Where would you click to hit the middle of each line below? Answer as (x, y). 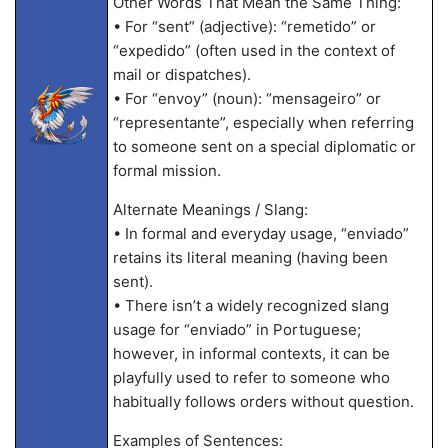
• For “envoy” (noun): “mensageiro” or (246, 98)
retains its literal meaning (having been (250, 257)
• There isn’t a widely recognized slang (250, 305)
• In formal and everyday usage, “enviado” (260, 233)
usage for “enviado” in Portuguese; (236, 329)
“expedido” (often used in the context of (253, 50)
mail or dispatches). (181, 74)
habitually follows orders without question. (263, 401)
